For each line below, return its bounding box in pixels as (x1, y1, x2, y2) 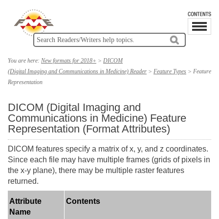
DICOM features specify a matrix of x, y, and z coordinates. (8, 145, 208, 153)
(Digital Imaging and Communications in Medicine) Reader (8, 68, 147, 75)
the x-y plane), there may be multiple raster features (8, 166, 184, 175)
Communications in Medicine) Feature (8, 112, 186, 124)
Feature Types (153, 68, 186, 75)
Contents (66, 197, 100, 205)
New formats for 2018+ (41, 57, 96, 64)
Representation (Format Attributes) (8, 123, 170, 135)
